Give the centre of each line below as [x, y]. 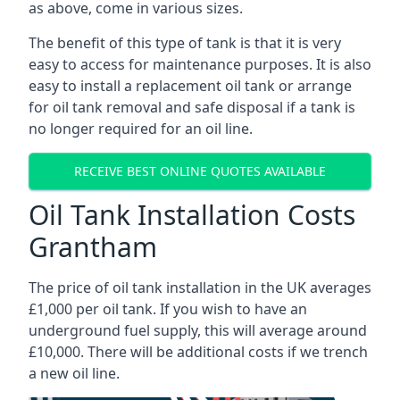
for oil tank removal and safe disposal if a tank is [192, 107]
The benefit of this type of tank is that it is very [185, 42]
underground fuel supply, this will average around [198, 330]
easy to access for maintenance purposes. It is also [200, 64]
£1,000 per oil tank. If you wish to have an [168, 308]
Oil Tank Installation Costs [192, 214]
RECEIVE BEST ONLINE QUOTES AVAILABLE [200, 171]
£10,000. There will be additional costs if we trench [198, 351]
